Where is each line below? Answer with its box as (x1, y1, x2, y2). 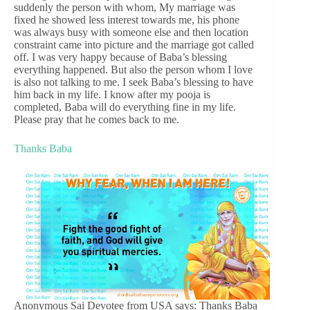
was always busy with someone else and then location (14, 26, 248, 38)
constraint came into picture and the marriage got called (14, 38, 254, 51)
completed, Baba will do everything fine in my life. (14, 100, 236, 113)
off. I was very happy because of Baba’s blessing (14, 51, 227, 63)
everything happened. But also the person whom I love (14, 63, 253, 75)
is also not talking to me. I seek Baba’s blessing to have (14, 75, 253, 88)
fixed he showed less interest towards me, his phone (14, 13, 239, 26)
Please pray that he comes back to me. (14, 113, 179, 125)
